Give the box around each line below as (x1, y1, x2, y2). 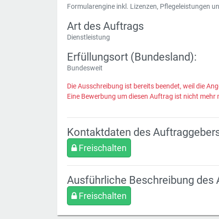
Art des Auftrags (67, 20, 144, 32)
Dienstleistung (67, 33, 110, 41)
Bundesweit (67, 64, 103, 72)
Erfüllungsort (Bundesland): (67, 50, 197, 63)
